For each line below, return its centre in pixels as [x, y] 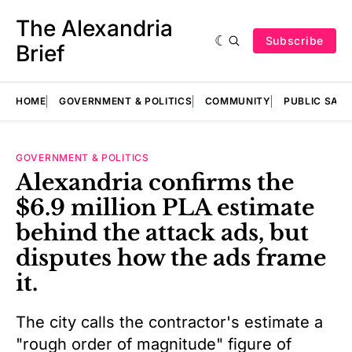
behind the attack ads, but [162, 233]
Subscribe [294, 40]
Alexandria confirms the [155, 183]
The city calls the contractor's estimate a [169, 322]
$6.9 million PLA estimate [165, 208]
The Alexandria [94, 28]
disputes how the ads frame [171, 258]
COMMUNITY [238, 101]
